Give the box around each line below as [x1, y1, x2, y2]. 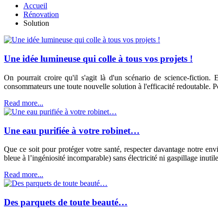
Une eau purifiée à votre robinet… [4, 125, 140, 136]
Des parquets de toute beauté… [4, 197, 127, 207]
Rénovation [23, 10, 59, 19]
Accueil [23, 1, 47, 10]
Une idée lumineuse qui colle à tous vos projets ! [4, 54, 193, 64]
